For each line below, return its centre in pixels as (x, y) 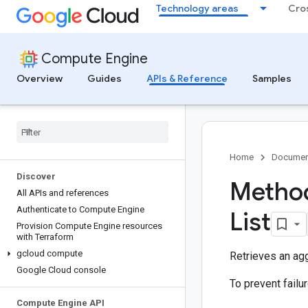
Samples (272, 78)
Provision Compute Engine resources (89, 226)
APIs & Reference (187, 78)
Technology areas (197, 8)
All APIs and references (63, 193)
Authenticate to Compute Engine (80, 209)
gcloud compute (49, 253)
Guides (104, 78)
